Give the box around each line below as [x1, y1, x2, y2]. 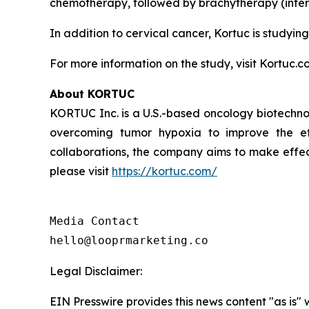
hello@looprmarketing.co [50, 234, 208, 247]
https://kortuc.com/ [112, 164, 217, 178]
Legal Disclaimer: [50, 264, 142, 278]
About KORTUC [50, 87, 134, 101]
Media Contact [50, 215, 139, 228]
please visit [50, 164, 112, 178]
